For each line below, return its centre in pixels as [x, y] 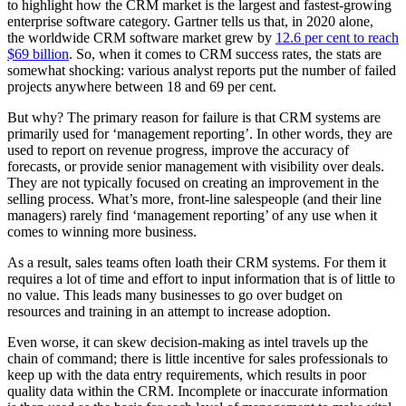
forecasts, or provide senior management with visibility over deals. [196, 166]
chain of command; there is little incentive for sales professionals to [198, 358]
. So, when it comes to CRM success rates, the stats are [225, 53]
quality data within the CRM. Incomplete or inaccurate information [198, 391]
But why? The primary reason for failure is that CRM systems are [194, 117]
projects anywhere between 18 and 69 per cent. [142, 86]
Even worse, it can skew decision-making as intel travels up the [188, 342]
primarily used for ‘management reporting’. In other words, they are [200, 133]
